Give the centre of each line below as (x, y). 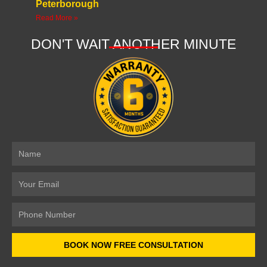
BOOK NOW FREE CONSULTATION (133, 245)
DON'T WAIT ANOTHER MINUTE (133, 44)
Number (24, 209)
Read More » (57, 18)
